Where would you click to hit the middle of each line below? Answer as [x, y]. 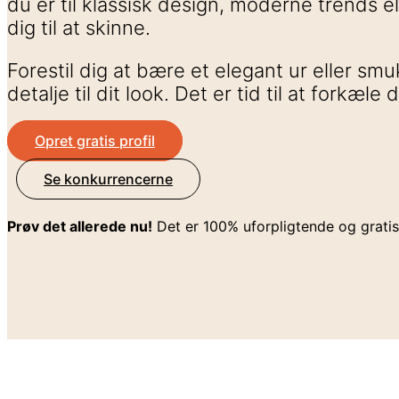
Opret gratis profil [95, 141]
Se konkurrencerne [108, 179]
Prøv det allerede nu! [80, 227]
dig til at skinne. [79, 28]
